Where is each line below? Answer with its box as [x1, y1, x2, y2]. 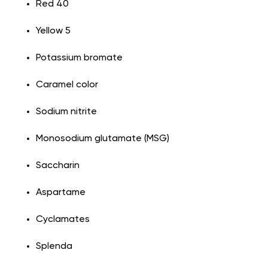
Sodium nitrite [36, 107, 97, 117]
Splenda [36, 242, 72, 252]
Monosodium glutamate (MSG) [36, 134, 169, 144]
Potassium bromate [36, 53, 123, 63]
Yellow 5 [36, 26, 71, 36]
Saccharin [36, 161, 80, 171]
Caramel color [36, 80, 100, 90]
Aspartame [36, 188, 86, 198]
